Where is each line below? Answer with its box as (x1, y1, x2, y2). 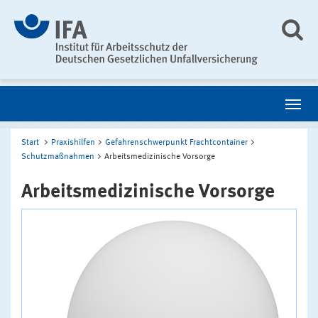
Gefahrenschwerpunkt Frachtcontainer (105, 138, 248, 147)
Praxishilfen (51, 138, 95, 147)
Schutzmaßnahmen (21, 152, 94, 161)
